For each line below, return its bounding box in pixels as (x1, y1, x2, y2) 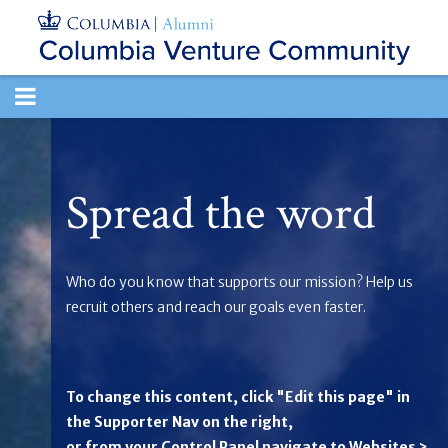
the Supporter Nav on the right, (66, 413, 293, 431)
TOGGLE (14, 80, 106, 111)
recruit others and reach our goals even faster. (66, 298, 366, 316)
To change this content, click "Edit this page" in (66, 388, 410, 406)
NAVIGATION (14, 123, 162, 154)
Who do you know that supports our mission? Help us (66, 273, 413, 291)
